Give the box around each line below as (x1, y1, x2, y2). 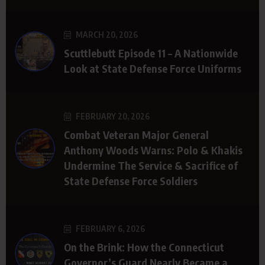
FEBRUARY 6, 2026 (74, 223, 145, 234)
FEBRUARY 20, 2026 (74, 111, 150, 121)
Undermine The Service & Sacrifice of (64, 158, 238, 172)
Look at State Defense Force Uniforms (64, 61, 241, 75)
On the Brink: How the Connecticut (64, 240, 224, 254)
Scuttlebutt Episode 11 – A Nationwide (64, 46, 238, 60)
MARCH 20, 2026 (74, 29, 138, 40)
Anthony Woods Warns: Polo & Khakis (64, 143, 243, 157)
